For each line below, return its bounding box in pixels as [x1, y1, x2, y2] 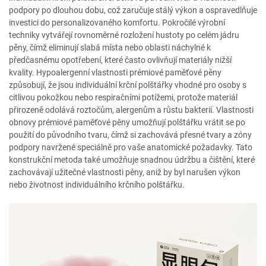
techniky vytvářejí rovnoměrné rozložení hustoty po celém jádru [9, 30, 239, 40]
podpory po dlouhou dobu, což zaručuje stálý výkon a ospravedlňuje [9, 5, 257, 15]
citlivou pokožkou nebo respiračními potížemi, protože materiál [9, 93, 237, 102]
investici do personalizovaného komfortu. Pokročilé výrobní [9, 18, 225, 27]
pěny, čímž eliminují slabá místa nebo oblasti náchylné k [9, 43, 211, 52]
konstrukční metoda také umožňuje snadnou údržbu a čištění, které [9, 155, 255, 164]
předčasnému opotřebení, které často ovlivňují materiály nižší [9, 55, 232, 65]
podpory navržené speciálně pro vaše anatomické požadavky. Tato [9, 142, 252, 152]
